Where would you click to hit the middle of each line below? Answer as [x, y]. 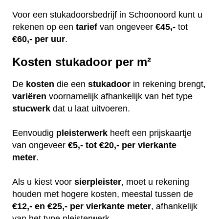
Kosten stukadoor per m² [82, 62]
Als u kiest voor [43, 182]
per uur [50, 39]
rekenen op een [44, 27]
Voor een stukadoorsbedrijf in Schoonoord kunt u [107, 14]
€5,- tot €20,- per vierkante [122, 145]
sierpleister [98, 182]
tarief [87, 27]
